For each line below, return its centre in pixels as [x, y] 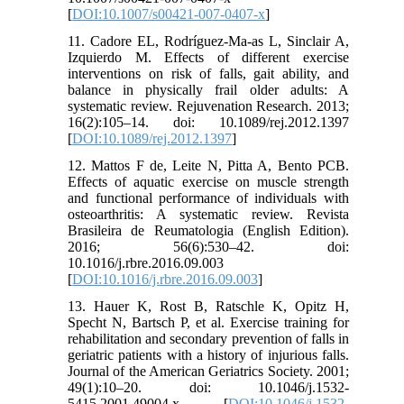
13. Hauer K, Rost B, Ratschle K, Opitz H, [208, 306]
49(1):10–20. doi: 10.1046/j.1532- [208, 387]
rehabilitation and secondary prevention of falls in [208, 338]
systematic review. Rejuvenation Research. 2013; [208, 106]
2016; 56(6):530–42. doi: [208, 246]
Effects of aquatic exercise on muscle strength [208, 181]
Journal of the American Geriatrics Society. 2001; [208, 371]
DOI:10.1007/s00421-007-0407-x [169, 14]
